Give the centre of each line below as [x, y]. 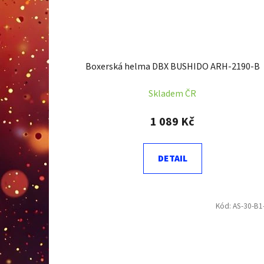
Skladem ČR [173, 94]
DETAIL [172, 159]
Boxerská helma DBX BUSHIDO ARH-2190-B [172, 67]
